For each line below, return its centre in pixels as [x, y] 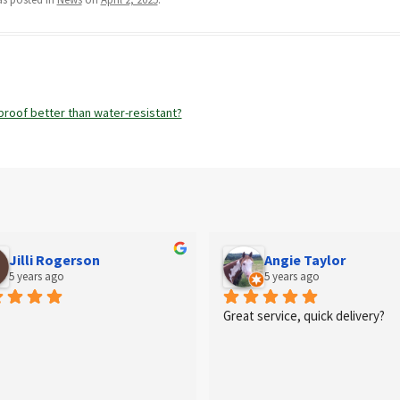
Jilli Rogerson [54, 259]
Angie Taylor [305, 259]
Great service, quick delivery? [304, 316]
